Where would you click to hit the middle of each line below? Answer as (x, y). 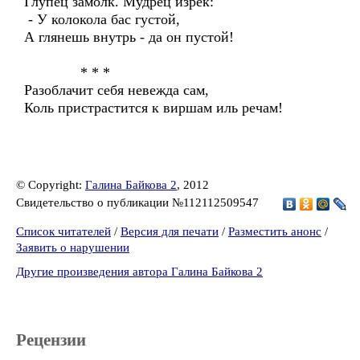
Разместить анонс (275, 231)
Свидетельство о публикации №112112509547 (139, 202)
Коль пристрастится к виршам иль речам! (153, 108)
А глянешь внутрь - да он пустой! (129, 37)
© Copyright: (51, 185)
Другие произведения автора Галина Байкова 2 (139, 272)
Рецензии (51, 340)
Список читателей (63, 231)
